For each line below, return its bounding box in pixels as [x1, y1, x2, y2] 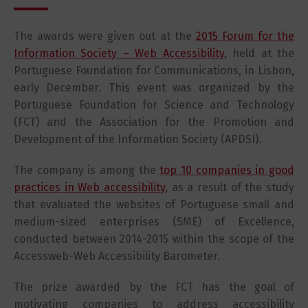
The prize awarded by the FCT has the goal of [14, 280, 294, 294]
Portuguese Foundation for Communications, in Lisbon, [14, 64, 294, 77]
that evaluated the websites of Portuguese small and [14, 198, 294, 211]
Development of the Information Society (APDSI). [14, 133, 261, 146]
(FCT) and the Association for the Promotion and [14, 115, 294, 129]
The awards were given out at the [14, 30, 196, 43]
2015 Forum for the [195, 30, 295, 43]
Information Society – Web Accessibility [14, 47, 224, 60]
